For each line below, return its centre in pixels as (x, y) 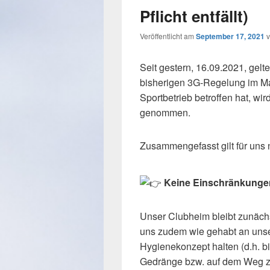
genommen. (165, 113)
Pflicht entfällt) (194, 16)
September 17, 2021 (230, 36)
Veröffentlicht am (168, 36)
